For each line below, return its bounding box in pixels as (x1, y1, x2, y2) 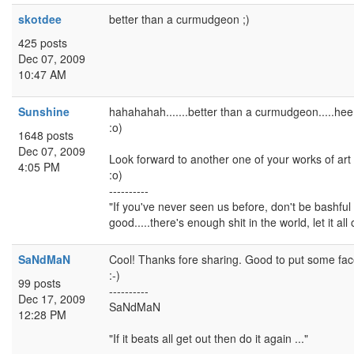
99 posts (18, 275, 61, 291)
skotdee (18, 11, 62, 27)
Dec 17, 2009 (18, 291, 85, 307)
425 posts (18, 35, 67, 51)
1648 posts (18, 127, 73, 143)
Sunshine (18, 104, 70, 119)
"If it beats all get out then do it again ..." (109, 330, 308, 346)
